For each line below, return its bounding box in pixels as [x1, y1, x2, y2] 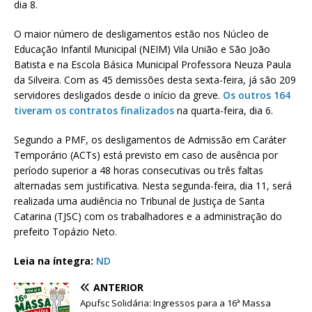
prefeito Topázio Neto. [14, 225, 120, 239]
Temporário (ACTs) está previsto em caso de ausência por [14, 148, 278, 162]
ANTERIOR [93, 281, 143, 295]
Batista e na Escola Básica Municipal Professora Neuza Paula [14, 58, 291, 72]
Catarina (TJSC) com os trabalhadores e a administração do [14, 210, 282, 224]
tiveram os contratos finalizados [14, 104, 174, 118]
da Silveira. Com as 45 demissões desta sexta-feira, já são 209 [14, 73, 296, 87]
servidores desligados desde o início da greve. [14, 88, 223, 102]
